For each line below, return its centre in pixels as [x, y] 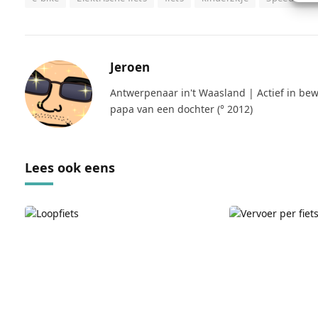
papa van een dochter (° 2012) [181, 109]
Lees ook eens [70, 167]
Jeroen [130, 67]
